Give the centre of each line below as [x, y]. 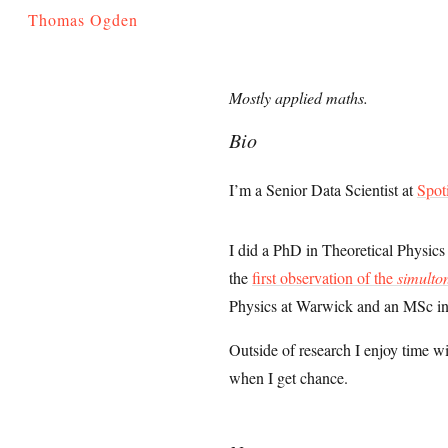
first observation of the [325, 277]
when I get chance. [289, 377]
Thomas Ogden [83, 19]
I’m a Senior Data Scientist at [323, 189]
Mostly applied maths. [299, 97]
